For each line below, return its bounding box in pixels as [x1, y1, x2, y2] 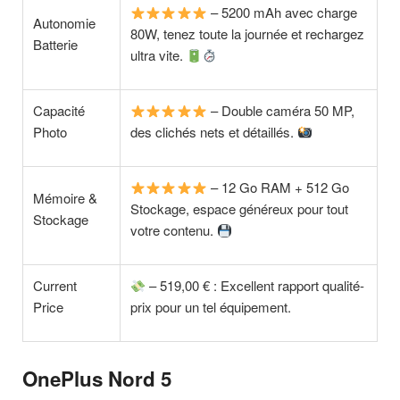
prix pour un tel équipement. [130, 297, 292, 317]
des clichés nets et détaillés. [130, 122, 298, 142]
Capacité [33, 101, 86, 121]
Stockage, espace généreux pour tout [130, 199, 349, 219]
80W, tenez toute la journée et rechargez [130, 24, 365, 44]
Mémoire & [33, 188, 98, 208]
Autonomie [33, 13, 96, 33]
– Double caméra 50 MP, [206, 101, 354, 121]
